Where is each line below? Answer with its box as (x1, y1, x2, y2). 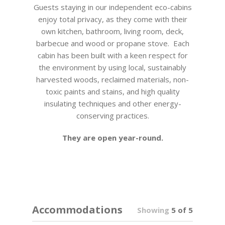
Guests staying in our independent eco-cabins (33, 2, 192, 12)
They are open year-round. (62, 133, 163, 143)
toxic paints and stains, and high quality (45, 86, 180, 96)
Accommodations (32, 203, 123, 216)
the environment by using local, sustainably (39, 62, 186, 72)
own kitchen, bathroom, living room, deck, (41, 26, 184, 36)
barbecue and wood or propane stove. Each (36, 38, 189, 48)
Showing (137, 205, 169, 215)
